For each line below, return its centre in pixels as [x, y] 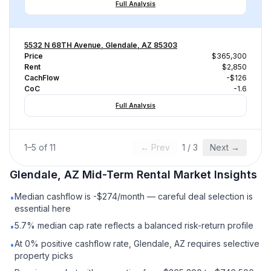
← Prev [155, 147]
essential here [43, 208]
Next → [225, 147]
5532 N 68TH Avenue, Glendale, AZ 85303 [101, 45]
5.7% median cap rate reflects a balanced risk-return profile [134, 225]
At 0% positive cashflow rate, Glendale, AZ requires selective [137, 243]
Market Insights [214, 175]
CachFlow [42, 78]
